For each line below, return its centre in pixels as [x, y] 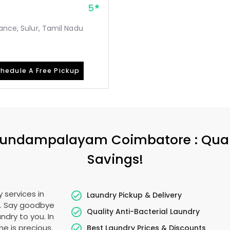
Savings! [115, 159]
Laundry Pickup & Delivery [135, 195]
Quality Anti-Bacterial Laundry [143, 211]
